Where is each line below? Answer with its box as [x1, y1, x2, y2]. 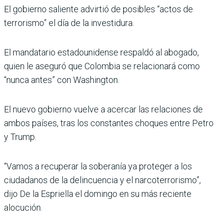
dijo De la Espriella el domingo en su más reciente [4, 188, 192, 199]
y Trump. [4, 131, 36, 142]
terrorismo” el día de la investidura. [4, 17, 134, 28]
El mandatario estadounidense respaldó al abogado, [4, 47, 199, 57]
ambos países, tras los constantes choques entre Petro [4, 117, 214, 128]
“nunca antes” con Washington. [4, 74, 119, 85]
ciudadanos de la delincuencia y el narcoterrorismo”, [4, 174, 201, 185]
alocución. [4, 202, 42, 213]
